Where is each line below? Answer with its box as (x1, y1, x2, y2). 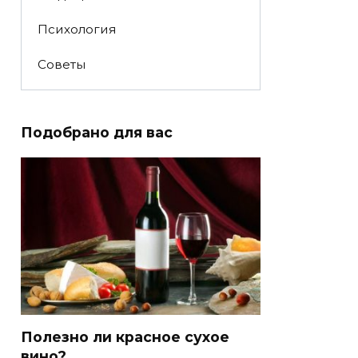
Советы (37, 56, 86, 72)
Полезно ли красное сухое (21, 328, 229, 345)
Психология (37, 22, 116, 38)
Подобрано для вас (21, 124, 173, 141)
